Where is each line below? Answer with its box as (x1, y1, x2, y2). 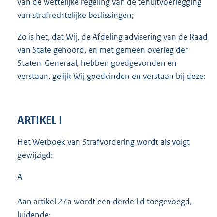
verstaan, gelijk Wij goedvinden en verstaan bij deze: (17, 71, 205, 82)
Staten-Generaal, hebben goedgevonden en (17, 58, 177, 69)
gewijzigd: (17, 149, 53, 160)
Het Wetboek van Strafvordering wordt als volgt (17, 136, 190, 147)
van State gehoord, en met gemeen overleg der (17, 45, 188, 56)
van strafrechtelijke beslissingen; (17, 10, 134, 21)
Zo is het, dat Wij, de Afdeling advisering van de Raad (17, 31, 208, 43)
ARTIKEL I (17, 114, 62, 127)
